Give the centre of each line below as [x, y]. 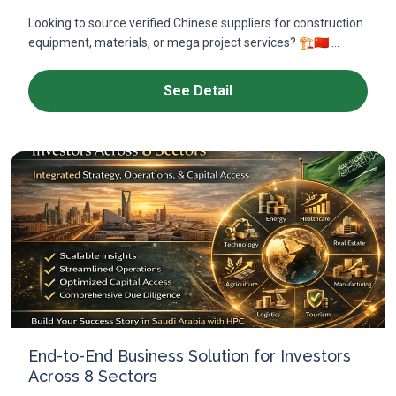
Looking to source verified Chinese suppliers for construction [196, 23]
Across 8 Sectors [93, 376]
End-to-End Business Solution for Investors [190, 356]
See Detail [198, 91]
